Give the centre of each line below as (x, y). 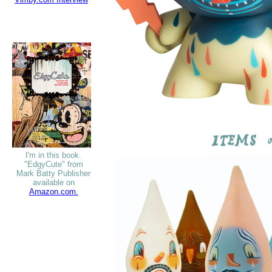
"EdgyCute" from (53, 164)
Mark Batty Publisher (53, 173)
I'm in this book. (53, 155)
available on (53, 182)
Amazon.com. (53, 192)
